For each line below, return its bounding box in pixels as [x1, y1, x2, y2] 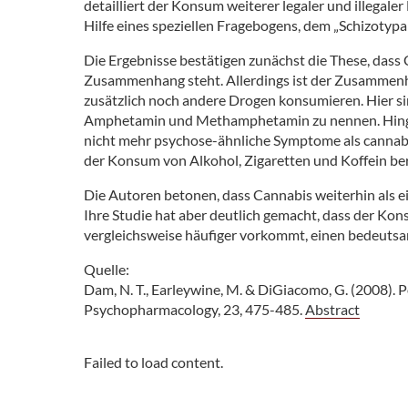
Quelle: [84, 260, 129, 278]
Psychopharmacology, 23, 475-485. [84, 301, 305, 318]
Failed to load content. [84, 353, 223, 371]
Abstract [305, 301, 360, 318]
